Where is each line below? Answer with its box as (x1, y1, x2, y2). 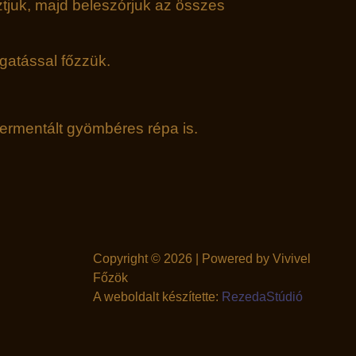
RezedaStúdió (222, 289, 303, 304)
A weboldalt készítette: (93, 289, 222, 304)
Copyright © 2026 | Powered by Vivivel (93, 251, 311, 265)
